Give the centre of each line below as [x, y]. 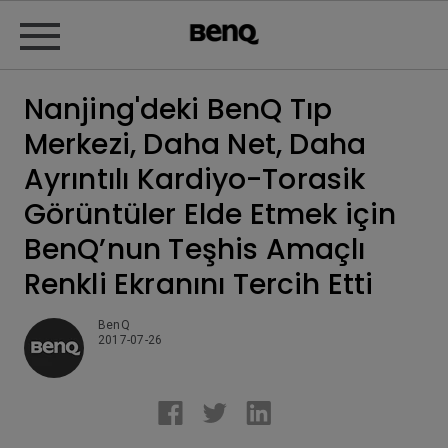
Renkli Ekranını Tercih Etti [199, 284]
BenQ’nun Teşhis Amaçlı [195, 249]
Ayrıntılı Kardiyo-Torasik [195, 179]
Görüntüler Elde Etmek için [210, 214]
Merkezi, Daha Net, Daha [195, 144]
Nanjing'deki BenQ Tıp [178, 109]
